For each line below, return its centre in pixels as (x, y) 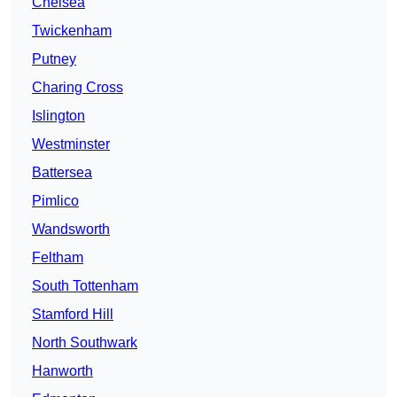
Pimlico (55, 201)
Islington (58, 116)
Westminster (71, 144)
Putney (54, 59)
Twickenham (72, 31)
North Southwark (85, 343)
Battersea (62, 173)
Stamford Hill (73, 315)
